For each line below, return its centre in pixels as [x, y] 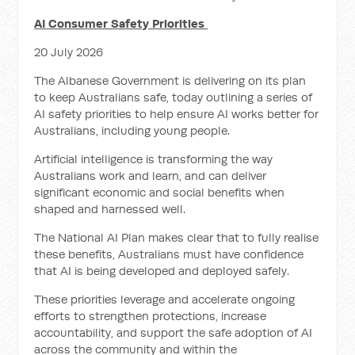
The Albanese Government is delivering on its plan [170, 80]
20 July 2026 [69, 52]
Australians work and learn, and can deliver [151, 176]
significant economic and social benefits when [160, 192]
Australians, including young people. [132, 130]
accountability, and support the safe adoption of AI [174, 332]
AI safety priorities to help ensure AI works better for [177, 114]
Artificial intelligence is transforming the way [154, 159]
